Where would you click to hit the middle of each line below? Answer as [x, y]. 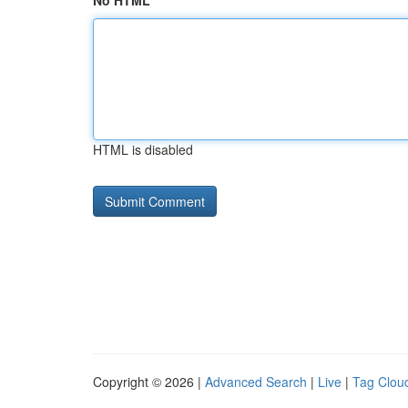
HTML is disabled [143, 149]
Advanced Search [256, 382]
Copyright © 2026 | [149, 382]
